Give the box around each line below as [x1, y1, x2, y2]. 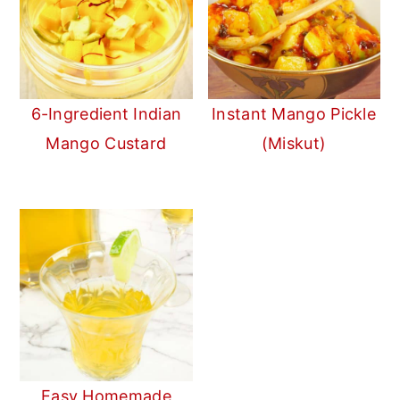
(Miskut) [261, 134, 327, 154]
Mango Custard [46, 134, 167, 154]
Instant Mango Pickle [212, 104, 377, 124]
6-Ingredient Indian [30, 104, 182, 124]
